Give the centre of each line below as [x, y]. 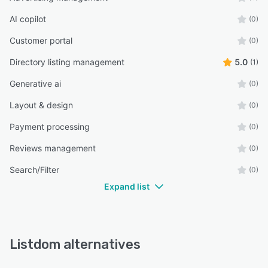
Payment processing [50, 127]
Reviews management [53, 148]
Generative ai [35, 84]
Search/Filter [34, 170]
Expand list [127, 187]
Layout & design [41, 105]
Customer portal [41, 41]
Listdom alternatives [75, 245]
